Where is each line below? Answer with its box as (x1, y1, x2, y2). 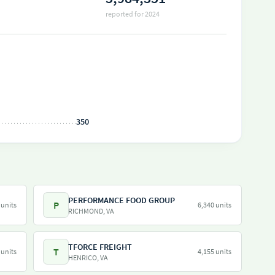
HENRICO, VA (68, 253, 108, 262)
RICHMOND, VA (68, 206, 114, 215)
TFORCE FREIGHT (68, 241, 132, 252)
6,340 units (198, 200, 231, 209)
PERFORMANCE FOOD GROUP (68, 195, 175, 206)
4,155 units (198, 247, 231, 256)
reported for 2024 (105, 9, 160, 18)
